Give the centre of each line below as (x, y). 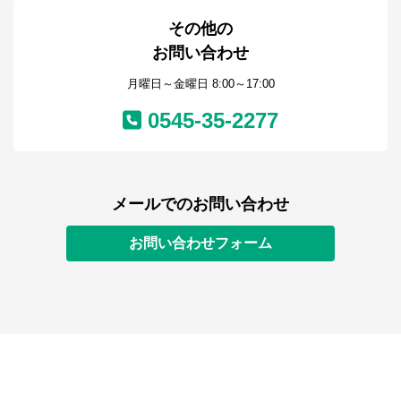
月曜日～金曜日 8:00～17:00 (200, 84)
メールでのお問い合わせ (200, 204)
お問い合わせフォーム (200, 243)
